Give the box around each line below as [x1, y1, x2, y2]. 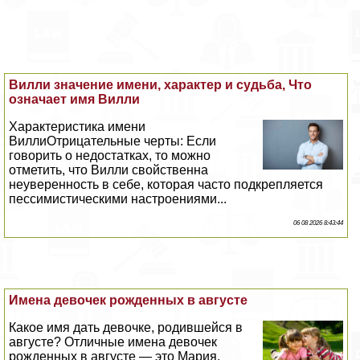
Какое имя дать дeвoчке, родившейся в [9, 321, 243, 335]
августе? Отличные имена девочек [9, 335, 218, 350]
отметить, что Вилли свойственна [9, 163, 209, 178]
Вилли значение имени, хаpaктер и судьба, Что [9, 78, 313, 92]
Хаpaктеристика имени [9, 120, 146, 134]
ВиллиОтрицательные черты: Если [9, 134, 217, 149]
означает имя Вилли [9, 92, 141, 107]
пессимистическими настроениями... [9, 192, 227, 207]
